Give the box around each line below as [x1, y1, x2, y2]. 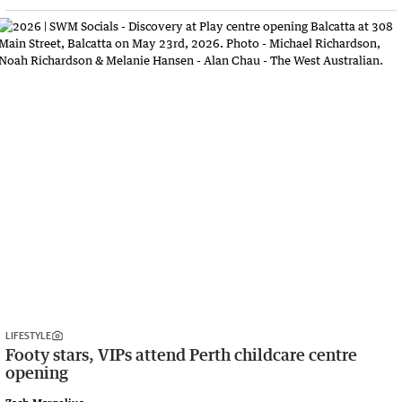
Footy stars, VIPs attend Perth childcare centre [5, 344, 357, 364]
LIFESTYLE [5, 328, 51, 341]
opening [5, 362, 68, 382]
